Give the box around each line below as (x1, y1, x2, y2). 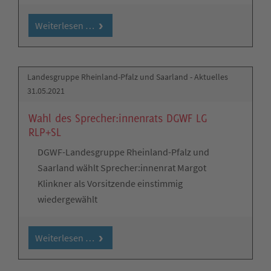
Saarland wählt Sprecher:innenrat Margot (38, 162, 206, 174)
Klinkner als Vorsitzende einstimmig (38, 177, 183, 190)
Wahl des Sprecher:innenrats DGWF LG (28, 111, 207, 125)
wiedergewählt (38, 193, 97, 206)
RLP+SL (28, 125, 61, 139)
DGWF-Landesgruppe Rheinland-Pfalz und (38, 146, 209, 158)
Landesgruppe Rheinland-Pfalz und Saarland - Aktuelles (27, 71, 229, 83)
